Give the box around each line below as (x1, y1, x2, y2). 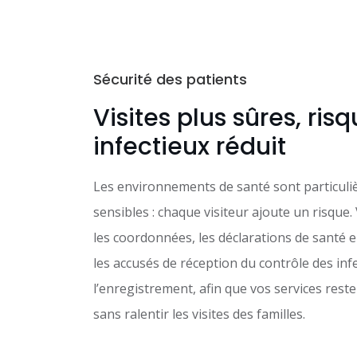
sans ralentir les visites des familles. (93, 304, 305, 323)
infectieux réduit (93, 129, 286, 163)
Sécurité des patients (93, 69, 247, 89)
